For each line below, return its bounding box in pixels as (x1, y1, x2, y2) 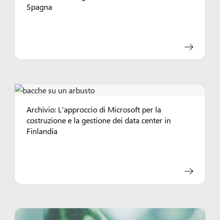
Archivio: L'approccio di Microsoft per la (27, 104, 162, 115)
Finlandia (27, 125, 58, 137)
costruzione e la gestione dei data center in (27, 114, 171, 126)
